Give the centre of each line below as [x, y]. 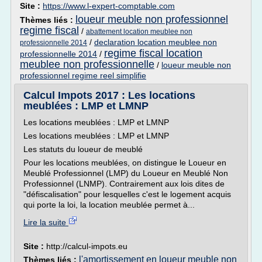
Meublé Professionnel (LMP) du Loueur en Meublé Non [126, 173]
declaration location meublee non [156, 42]
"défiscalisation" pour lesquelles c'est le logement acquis [127, 194]
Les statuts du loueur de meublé [83, 149]
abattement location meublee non [139, 32]
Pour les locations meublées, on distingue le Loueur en [125, 163]
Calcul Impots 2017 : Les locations [109, 95]
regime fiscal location [153, 53]
